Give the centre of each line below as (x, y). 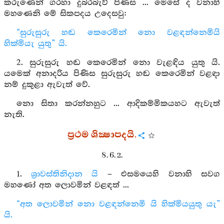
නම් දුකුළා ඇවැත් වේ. (47, 85)
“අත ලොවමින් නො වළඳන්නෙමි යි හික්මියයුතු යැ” (118, 204)
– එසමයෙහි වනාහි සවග (159, 174)
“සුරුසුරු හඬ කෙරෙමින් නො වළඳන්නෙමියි (118, 33)
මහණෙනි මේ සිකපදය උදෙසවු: (65, 14)
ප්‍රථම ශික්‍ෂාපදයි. (102, 135)
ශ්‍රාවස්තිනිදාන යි (65, 174)
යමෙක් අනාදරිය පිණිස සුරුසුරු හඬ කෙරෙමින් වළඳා (112, 74)
